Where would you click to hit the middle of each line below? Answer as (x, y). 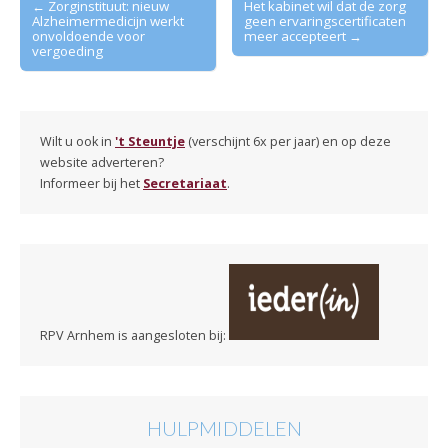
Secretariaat (185, 183)
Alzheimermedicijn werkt (108, 20)
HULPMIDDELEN (224, 427)
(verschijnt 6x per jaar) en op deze (288, 141)
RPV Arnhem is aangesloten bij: (134, 335)
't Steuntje (150, 141)
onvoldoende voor (88, 35)
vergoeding (67, 50)
